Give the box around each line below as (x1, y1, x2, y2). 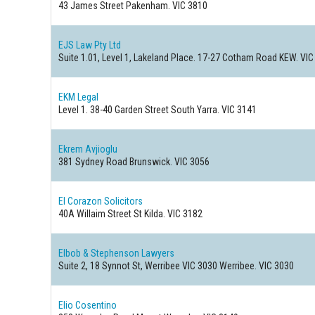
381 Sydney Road (58, 156, 128, 167)
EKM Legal (58, 91, 99, 103)
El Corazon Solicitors (58, 195, 143, 207)
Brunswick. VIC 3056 (127, 156, 210, 167)
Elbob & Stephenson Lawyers (58, 247, 175, 259)
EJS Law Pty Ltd (58, 39, 122, 51)
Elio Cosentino (58, 300, 117, 311)
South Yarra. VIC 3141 (169, 104, 257, 115)
